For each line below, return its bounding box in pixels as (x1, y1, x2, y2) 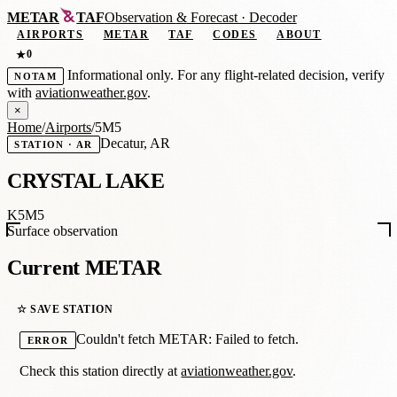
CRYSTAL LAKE (7, 168, 165, 192)
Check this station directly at (19, 363, 182, 379)
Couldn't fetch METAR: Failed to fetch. (75, 331, 299, 347)
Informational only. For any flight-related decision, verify (64, 66, 385, 82)
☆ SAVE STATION (17, 302, 113, 315)
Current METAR (7, 256, 161, 280)
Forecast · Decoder (186, 10, 297, 26)
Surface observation (7, 223, 118, 239)
